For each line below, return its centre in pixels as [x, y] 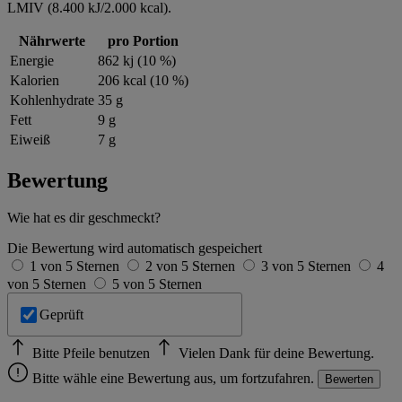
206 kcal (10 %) [143, 80]
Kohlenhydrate [52, 100]
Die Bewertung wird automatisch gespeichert [135, 249]
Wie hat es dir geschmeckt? [84, 218]
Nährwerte [52, 40]
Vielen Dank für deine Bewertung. [276, 353]
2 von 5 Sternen [192, 267]
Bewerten [349, 379]
